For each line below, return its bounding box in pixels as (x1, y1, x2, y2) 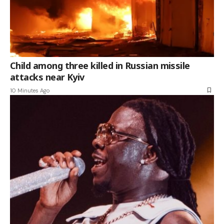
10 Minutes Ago (10, 86, 49, 94)
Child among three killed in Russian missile (10, 59, 190, 71)
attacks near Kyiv (10, 70, 84, 83)
